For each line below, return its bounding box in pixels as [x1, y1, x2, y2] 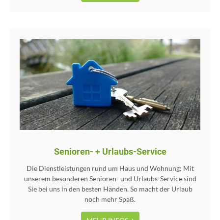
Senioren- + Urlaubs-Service [54, 146, 166, 157]
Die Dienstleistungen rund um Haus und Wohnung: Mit [26, 164, 194, 173]
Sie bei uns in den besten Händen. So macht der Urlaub [27, 185, 192, 193]
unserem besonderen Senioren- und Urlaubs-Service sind [24, 174, 196, 183]
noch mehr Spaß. [84, 195, 136, 204]
